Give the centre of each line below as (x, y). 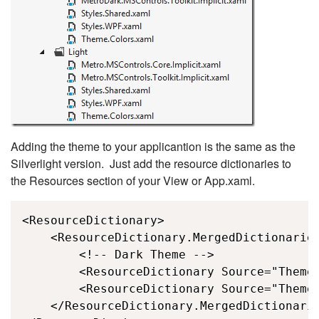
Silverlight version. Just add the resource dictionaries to (151, 164)
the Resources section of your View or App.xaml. (133, 181)
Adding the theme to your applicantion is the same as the (153, 147)
